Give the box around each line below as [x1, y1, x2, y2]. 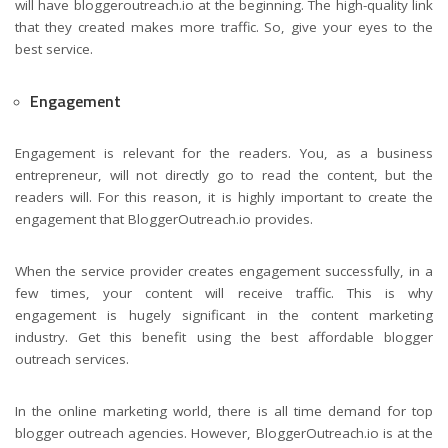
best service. [15, 40, 93, 59]
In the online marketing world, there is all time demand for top [15, 402, 433, 421]
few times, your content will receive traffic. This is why [15, 284, 433, 303]
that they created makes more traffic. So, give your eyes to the [15, 18, 433, 37]
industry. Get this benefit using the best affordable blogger [15, 328, 433, 347]
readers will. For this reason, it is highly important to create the [15, 188, 433, 207]
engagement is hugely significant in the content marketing [15, 306, 433, 325]
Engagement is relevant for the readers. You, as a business [15, 144, 433, 163]
